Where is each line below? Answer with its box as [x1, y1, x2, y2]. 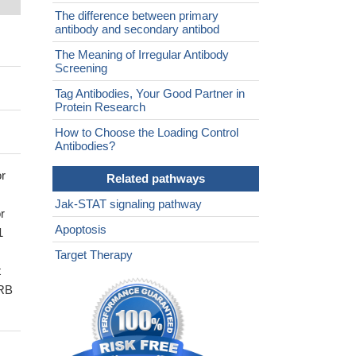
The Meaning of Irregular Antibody [55, 48, 229, 62]
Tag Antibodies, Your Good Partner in [55, 87, 245, 101]
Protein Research [55, 100, 145, 114]
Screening [55, 61, 107, 75]
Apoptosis [55, 222, 106, 237]
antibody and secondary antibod [55, 22, 219, 37]
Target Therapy [55, 248, 133, 262]
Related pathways [106, 172, 205, 186]
